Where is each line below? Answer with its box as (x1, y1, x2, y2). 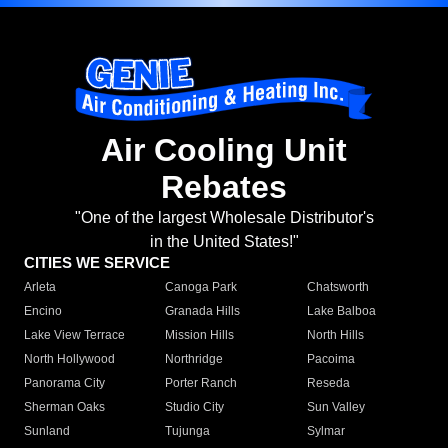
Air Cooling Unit (101, 132, 347, 169)
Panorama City (24, 376, 105, 391)
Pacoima (306, 352, 355, 367)
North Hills (306, 328, 364, 343)
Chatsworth (306, 280, 369, 295)
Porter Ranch (165, 376, 238, 391)
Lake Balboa (306, 304, 376, 319)
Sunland (24, 424, 70, 439)
